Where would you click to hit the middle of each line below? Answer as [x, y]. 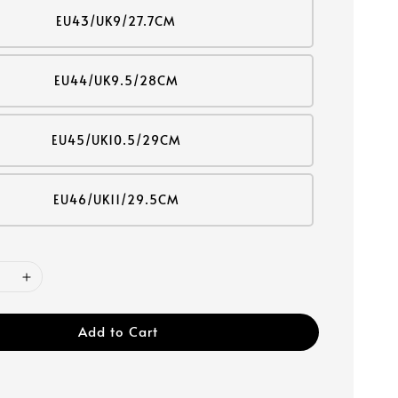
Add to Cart [119, 331]
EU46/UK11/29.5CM [116, 199]
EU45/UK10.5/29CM [116, 140]
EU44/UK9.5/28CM [116, 80]
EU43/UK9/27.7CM [116, 21]
